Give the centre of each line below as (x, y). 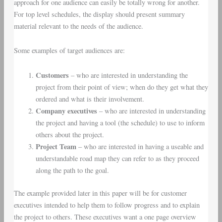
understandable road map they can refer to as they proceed (117, 158)
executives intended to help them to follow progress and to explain (107, 205)
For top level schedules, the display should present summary (99, 14)
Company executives (66, 111)
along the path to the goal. (72, 170)
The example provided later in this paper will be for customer (100, 193)
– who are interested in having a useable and (140, 146)
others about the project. (70, 134)
